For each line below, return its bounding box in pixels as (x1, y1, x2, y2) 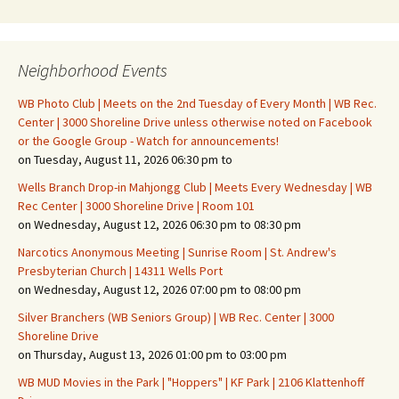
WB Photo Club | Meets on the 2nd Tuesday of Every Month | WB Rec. (18, 95, 377, 111)
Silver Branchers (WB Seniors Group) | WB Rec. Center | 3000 (18, 309, 334, 325)
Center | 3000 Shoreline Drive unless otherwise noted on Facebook (18, 114, 372, 130)
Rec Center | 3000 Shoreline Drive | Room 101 (18, 198, 255, 214)
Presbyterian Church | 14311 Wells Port (18, 263, 223, 279)
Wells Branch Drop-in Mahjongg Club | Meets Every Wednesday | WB (18, 179, 372, 195)
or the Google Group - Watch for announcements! (18, 133, 279, 149)
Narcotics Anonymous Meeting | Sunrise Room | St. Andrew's (18, 244, 337, 260)
